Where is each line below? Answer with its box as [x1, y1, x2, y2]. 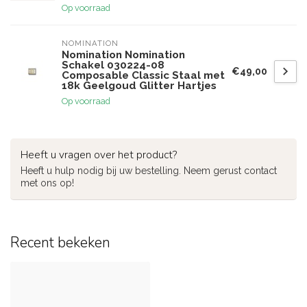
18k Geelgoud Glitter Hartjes [62, 79, 217, 92]
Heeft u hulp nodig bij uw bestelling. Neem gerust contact [21, 165, 277, 176]
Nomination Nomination [62, 49, 185, 61]
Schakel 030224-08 [62, 59, 164, 71]
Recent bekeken [10, 233, 110, 252]
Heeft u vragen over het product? [21, 147, 177, 162]
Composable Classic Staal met [62, 69, 225, 82]
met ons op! [21, 177, 74, 188]
